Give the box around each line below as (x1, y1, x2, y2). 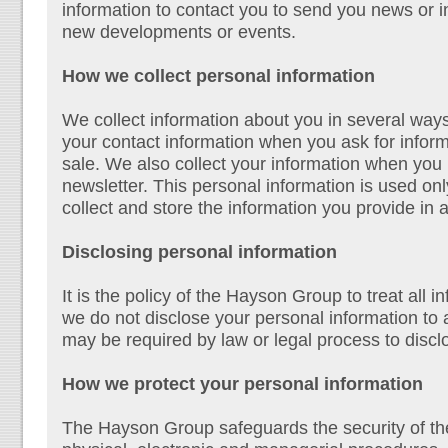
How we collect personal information (62, 65, 375, 86)
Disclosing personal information (62, 241, 337, 262)
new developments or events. (62, 21, 296, 42)
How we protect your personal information (62, 373, 423, 394)
